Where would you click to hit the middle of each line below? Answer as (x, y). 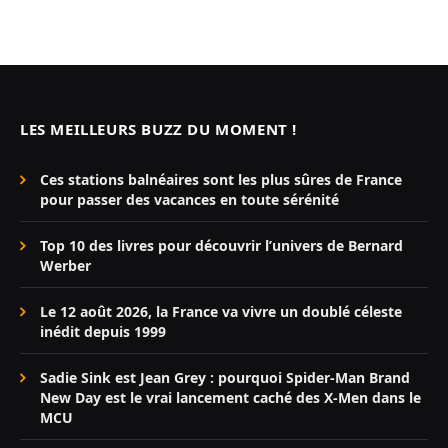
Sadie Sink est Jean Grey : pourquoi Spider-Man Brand (225, 378)
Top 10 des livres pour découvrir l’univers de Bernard (221, 246)
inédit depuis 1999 (103, 332)
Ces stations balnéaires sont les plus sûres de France (221, 180)
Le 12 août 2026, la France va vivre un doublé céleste (221, 312)
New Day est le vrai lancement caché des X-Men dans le (230, 398)
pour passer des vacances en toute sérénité (189, 200)
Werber (65, 266)
